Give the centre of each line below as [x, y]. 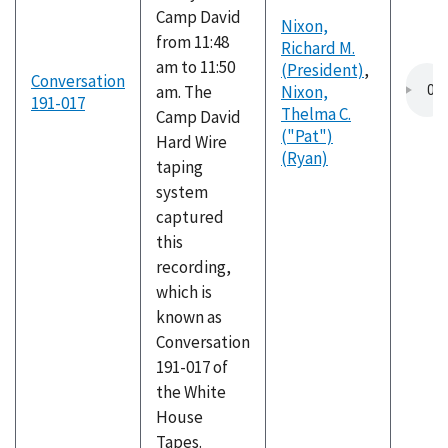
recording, [193, 267]
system [182, 192]
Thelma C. [316, 114]
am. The [184, 92]
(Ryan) [304, 158]
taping [179, 167]
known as [189, 317]
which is [184, 292]
